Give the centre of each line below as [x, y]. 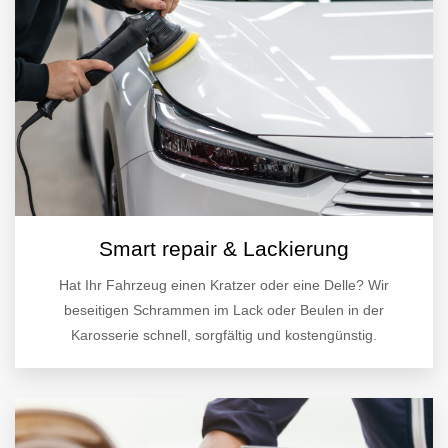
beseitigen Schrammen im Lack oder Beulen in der [224, 310]
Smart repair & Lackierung [224, 249]
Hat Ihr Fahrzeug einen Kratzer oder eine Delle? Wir [224, 285]
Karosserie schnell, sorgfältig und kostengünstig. [224, 335]
